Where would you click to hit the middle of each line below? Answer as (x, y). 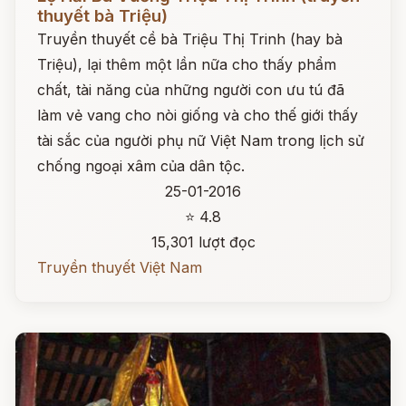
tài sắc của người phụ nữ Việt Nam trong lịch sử (201, 140)
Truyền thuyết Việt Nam (120, 267)
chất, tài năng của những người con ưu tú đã (191, 90)
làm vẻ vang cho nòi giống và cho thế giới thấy (198, 115)
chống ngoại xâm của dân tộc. (141, 166)
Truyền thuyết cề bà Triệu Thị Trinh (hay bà (190, 39)
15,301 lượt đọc (203, 242)
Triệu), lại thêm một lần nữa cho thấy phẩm (187, 64)
